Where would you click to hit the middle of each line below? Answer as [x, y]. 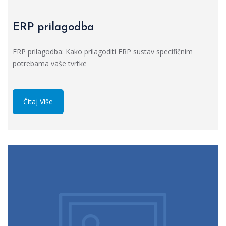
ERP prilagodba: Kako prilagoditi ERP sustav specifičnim [103, 51]
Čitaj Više [38, 101]
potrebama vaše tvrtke [50, 63]
